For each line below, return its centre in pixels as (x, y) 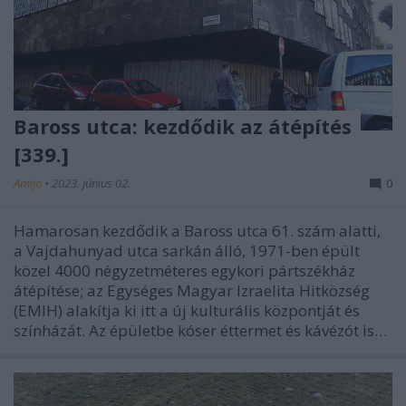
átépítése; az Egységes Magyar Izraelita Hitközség (192, 290)
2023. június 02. (91, 183)
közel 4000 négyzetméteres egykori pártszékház (184, 271)
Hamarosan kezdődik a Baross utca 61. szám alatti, (197, 231)
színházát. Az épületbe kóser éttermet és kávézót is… (200, 330)
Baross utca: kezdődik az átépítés (183, 126)
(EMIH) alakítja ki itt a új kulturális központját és (187, 310)
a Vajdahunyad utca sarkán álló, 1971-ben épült (187, 251)
